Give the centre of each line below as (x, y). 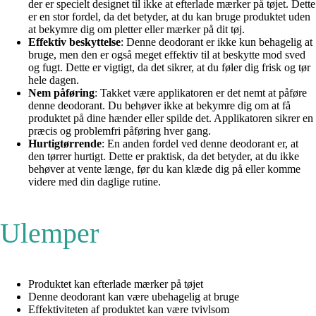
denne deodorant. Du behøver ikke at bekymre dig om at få (159, 106)
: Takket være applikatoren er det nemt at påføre (201, 93)
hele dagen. (54, 80)
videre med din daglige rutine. (95, 182)
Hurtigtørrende (65, 144)
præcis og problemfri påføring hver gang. (120, 131)
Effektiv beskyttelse (74, 42)
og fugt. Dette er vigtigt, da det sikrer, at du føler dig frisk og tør (169, 68)
